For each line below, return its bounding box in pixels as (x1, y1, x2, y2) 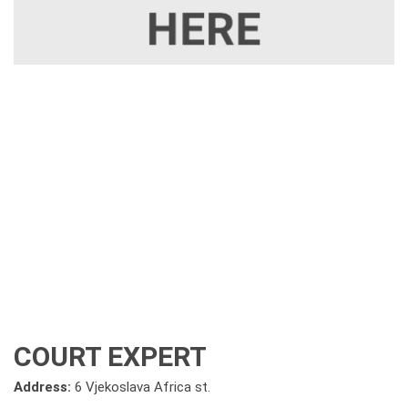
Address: (14, 379, 75, 395)
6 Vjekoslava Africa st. (75, 379, 210, 395)
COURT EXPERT (14, 341, 207, 372)
